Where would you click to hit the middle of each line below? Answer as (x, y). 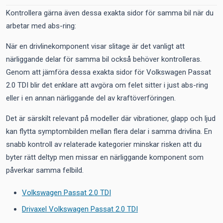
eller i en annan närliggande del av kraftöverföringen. (91, 98)
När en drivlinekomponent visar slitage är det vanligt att (95, 46)
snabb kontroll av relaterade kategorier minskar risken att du (104, 144)
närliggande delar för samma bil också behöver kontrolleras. (104, 59)
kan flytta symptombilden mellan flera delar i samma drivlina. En (109, 131)
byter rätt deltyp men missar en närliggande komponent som (105, 157)
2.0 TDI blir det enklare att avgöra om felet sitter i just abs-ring (107, 85)
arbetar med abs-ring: (41, 26)
